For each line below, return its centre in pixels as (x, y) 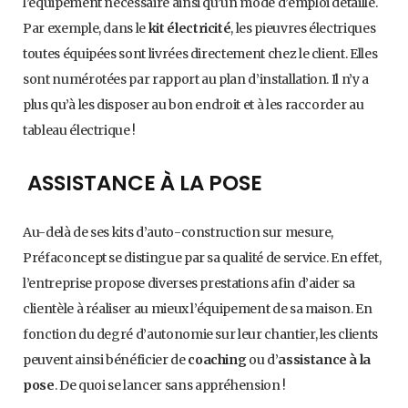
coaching (217, 360)
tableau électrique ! (80, 130)
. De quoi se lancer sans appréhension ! (170, 386)
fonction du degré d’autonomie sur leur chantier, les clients (200, 335)
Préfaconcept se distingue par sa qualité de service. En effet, (202, 258)
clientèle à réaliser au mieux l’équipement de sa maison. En (198, 309)
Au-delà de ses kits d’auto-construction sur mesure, (178, 233)
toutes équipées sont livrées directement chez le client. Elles (200, 53)
